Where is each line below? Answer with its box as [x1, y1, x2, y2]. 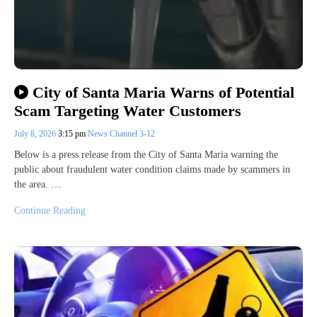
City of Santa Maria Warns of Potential [32, 83, 294, 101]
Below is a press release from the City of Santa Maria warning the [14, 149, 278, 161]
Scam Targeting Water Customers [14, 102, 241, 120]
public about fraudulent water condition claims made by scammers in [14, 164, 290, 175]
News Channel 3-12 [88, 129, 155, 139]
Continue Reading [14, 205, 86, 217]
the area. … [14, 179, 61, 190]
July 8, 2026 [14, 129, 58, 139]
